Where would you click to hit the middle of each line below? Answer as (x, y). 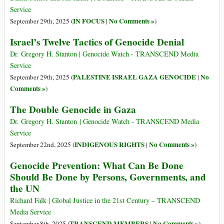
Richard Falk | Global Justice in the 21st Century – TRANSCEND (105, 200)
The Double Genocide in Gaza (73, 110)
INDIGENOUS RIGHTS (109, 145)
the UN (25, 189)
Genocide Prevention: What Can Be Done (97, 166)
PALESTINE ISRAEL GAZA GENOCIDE (134, 77)
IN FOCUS (89, 21)
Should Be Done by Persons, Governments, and (108, 177)
